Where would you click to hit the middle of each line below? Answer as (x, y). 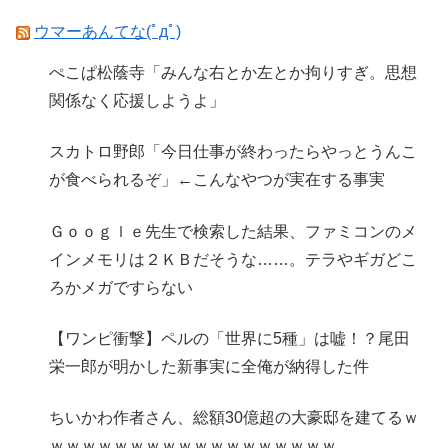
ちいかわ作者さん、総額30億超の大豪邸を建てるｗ (234, 417)
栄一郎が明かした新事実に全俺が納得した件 (209, 366)
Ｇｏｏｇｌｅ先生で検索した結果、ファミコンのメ (233, 231)
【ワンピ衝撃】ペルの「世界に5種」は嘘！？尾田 (230, 338)
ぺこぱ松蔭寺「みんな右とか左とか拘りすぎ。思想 (233, 73)
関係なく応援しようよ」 (137, 101)
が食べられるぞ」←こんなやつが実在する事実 (217, 180)
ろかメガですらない (121, 287)
